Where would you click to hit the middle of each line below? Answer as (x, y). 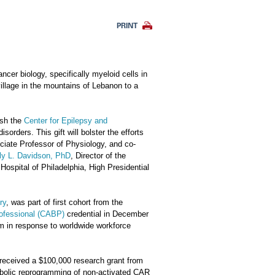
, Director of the (98, 156)
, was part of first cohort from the (64, 202)
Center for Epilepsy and (66, 121)
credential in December (107, 214)
